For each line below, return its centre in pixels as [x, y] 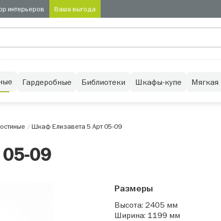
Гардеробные [47, 82]
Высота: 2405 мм [146, 205]
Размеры [133, 189]
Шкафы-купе [158, 82]
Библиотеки [103, 82]
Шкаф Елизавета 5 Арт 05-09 [76, 126]
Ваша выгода [75, 9]
